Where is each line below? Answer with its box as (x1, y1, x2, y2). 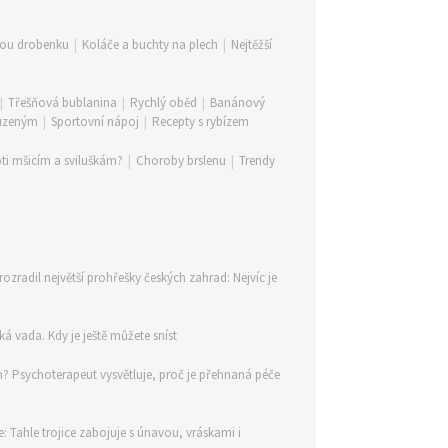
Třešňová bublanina (8, 94, 117, 111)
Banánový (210, 94, 265, 111)
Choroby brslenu (136, 152, 226, 169)
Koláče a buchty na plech (82, 36, 218, 53)
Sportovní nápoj (51, 113, 139, 130)
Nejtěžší (231, 36, 272, 53)
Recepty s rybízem (152, 113, 249, 130)
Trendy (239, 152, 275, 169)
